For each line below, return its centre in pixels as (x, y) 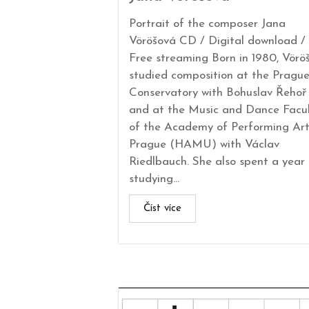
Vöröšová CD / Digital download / (217, 41)
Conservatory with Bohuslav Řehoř (218, 92)
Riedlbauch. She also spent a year (217, 161)
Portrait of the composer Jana (207, 23)
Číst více (162, 208)
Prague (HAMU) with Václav (204, 144)
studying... (154, 179)
